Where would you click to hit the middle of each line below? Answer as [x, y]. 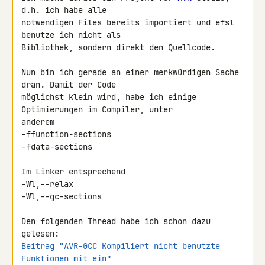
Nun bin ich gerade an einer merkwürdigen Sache [130, 72]
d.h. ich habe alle [66, 10]
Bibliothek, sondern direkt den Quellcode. [118, 47]
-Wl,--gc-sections [62, 196]
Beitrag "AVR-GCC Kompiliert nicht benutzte [121, 246]
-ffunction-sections [66, 134]
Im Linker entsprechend [73, 172]
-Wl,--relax [47, 184]
